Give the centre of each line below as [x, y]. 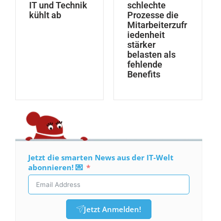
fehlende [145, 64]
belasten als [152, 54]
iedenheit [146, 35]
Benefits [144, 74]
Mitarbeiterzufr [157, 25]
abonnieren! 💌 [55, 167]
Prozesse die [153, 15]
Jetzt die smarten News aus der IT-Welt [101, 157]
